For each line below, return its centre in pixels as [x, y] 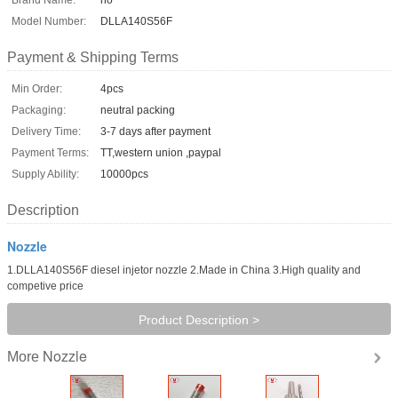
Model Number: [49, 21]
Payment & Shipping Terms [93, 57]
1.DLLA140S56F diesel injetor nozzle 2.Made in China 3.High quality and [184, 270]
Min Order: [37, 88]
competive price [45, 286]
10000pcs [124, 174]
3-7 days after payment [155, 131]
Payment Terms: [50, 152]
